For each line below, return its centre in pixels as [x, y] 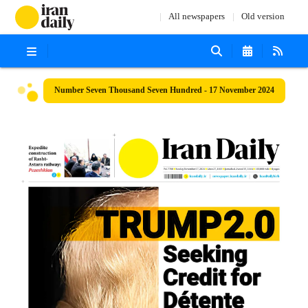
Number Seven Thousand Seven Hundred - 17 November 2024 [165, 90]
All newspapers [196, 17]
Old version [263, 17]
